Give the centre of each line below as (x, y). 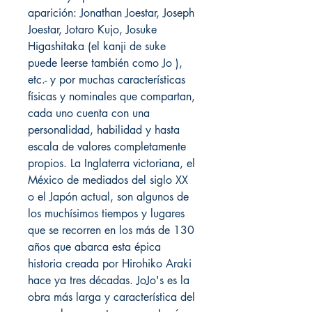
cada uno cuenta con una (89, 113)
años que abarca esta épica (94, 247)
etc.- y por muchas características (107, 80)
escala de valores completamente (107, 147)
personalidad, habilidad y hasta (104, 130)
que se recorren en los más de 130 (111, 230)
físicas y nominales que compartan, (111, 96)
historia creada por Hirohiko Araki (110, 264)
